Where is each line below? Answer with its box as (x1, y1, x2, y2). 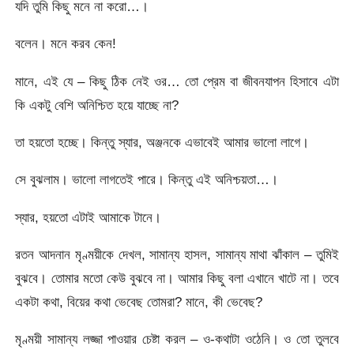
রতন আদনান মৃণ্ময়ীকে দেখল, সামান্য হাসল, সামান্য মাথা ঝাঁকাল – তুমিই (15, 246, 339, 262)
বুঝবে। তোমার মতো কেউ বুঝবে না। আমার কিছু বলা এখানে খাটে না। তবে (15, 269, 339, 286)
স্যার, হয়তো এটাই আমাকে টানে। (15, 209, 162, 225)
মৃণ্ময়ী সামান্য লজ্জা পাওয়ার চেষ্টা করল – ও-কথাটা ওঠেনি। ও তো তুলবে (15, 331, 339, 348)
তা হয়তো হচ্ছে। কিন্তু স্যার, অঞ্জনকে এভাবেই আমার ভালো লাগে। (15, 134, 310, 150)
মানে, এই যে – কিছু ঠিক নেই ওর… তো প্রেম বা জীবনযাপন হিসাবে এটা (15, 73, 339, 89)
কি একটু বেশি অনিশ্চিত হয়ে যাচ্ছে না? (15, 96, 179, 113)
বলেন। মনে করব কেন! (15, 36, 117, 52)
